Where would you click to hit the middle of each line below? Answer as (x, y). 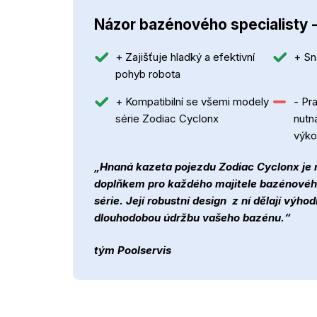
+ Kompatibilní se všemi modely (192, 101)
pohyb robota (148, 74)
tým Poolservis (133, 250)
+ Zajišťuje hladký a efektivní (185, 57)
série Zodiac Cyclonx (167, 118)
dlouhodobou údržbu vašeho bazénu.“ (192, 217)
